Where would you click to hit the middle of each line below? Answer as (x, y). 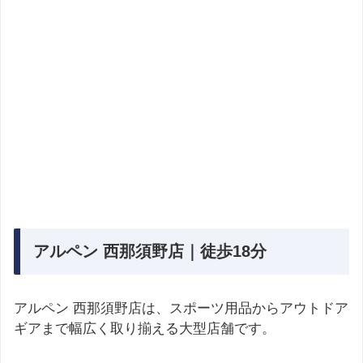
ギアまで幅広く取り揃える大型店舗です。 (145, 328)
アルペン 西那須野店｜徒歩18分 (150, 251)
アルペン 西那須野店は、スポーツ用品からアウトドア (181, 308)
